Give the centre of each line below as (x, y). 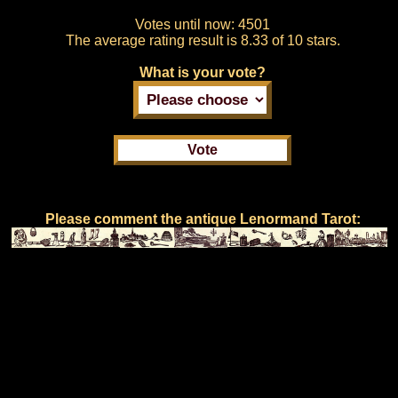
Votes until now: (187, 24)
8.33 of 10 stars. (290, 40)
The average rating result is (153, 40)
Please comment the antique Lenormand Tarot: (203, 219)
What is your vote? (203, 72)
